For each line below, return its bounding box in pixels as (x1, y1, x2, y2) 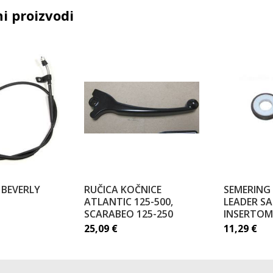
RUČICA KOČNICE (83, 183, 161, 196)
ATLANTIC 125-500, (83, 195, 173, 208)
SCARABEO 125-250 (83, 207, 173, 221)
